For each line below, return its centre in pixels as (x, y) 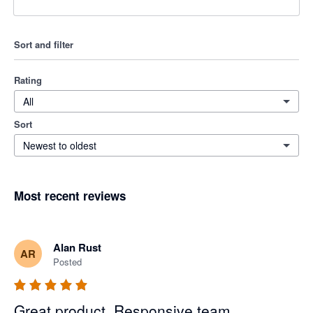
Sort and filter (44, 44)
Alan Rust (77, 248)
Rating (28, 80)
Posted (67, 262)
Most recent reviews (70, 196)
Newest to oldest (60, 145)
